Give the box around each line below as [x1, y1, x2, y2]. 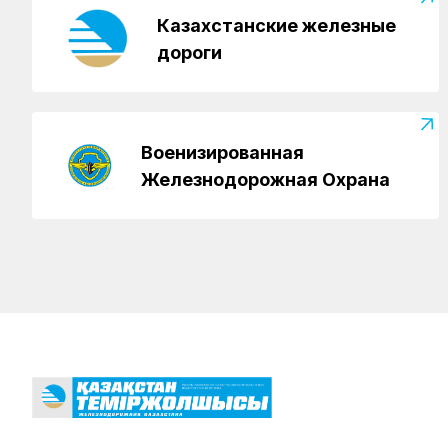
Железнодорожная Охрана [140, 168, 390, 190]
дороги [157, 41, 223, 63]
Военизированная [140, 141, 304, 163]
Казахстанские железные [157, 14, 397, 36]
